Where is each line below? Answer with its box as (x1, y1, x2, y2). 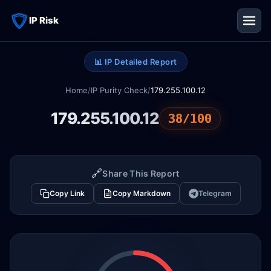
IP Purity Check (91, 85, 148, 95)
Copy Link (49, 189, 85, 198)
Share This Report (102, 168, 180, 178)
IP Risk (29, 15, 59, 26)
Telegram (198, 189, 232, 198)
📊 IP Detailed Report (94, 57, 177, 67)
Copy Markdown (112, 189, 171, 198)
